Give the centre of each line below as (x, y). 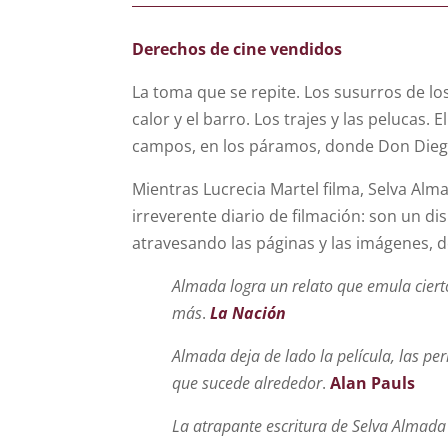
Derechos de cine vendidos (237, 49)
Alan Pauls (372, 383)
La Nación (248, 313)
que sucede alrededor (247, 383)
